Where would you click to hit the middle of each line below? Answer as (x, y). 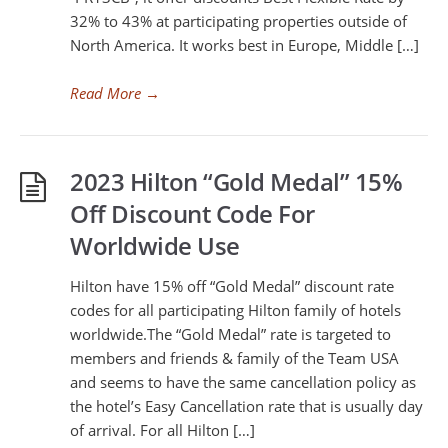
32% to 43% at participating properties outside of (238, 21)
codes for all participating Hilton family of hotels (235, 310)
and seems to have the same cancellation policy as (243, 382)
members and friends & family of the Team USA (234, 358)
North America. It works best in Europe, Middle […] (244, 45)
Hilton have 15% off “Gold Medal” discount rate (232, 286)
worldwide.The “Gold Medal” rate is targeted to (230, 334)
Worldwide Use (155, 245)
